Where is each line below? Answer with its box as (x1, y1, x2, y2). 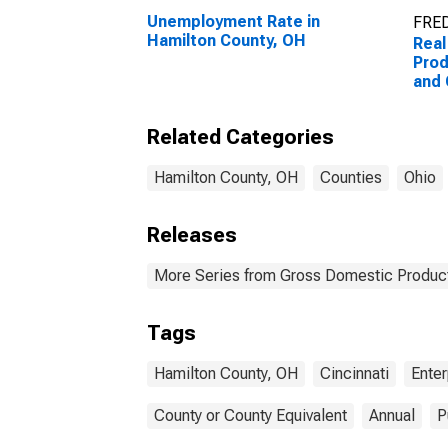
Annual (369, 406, 415, 425)
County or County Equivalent (154, 406, 347, 425)
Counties (320, 168, 382, 187)
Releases (147, 223, 237, 247)
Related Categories (147, 125, 334, 149)
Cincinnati (320, 364, 389, 383)
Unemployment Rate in (147, 12, 320, 31)
